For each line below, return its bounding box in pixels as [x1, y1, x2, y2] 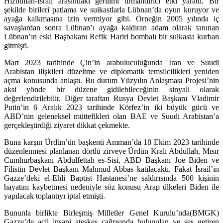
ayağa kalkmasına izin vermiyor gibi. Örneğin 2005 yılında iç [4, 14, 219, 23]
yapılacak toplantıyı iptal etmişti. [4, 191, 105, 200]
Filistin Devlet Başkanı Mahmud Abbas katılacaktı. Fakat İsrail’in [4, 164, 219, 173]
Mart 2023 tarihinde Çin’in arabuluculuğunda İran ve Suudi [4, 58, 219, 67]
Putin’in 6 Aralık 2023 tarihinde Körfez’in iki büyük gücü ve [4, 103, 219, 111]
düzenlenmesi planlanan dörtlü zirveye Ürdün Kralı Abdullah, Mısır [4, 146, 219, 155]
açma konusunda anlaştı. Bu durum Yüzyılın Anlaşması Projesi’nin [4, 76, 219, 85]
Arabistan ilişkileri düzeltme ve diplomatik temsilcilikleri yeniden [4, 67, 219, 76]
